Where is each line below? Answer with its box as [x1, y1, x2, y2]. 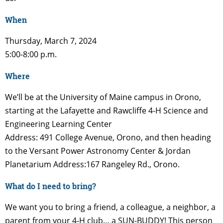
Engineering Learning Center [5, 118, 112, 129]
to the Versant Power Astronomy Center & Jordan [5, 145, 191, 156]
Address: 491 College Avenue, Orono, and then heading [5, 131, 211, 143]
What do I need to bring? [5, 180, 96, 191]
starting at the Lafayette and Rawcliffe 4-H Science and [5, 105, 208, 116]
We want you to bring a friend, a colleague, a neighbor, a [5, 201, 216, 213]
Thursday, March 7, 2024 [5, 35, 97, 46]
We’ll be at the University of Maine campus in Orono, [5, 91, 201, 103]
